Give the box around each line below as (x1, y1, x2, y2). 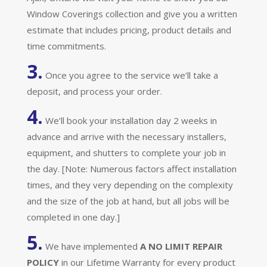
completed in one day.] (26, 210, 120, 223)
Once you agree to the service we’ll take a (42, 69, 218, 81)
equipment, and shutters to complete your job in (26, 146, 226, 159)
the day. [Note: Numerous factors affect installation (26, 162, 237, 175)
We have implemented (42, 240, 140, 252)
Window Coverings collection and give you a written (26, 7, 237, 20)
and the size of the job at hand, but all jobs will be (26, 194, 229, 207)
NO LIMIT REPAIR (148, 240, 222, 252)
